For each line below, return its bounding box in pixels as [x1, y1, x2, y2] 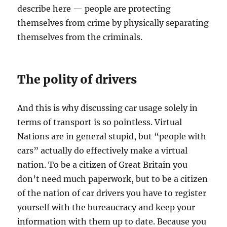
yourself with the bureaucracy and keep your [17, 202, 196, 212]
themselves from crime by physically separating [17, 18, 209, 28]
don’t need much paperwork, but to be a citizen [17, 174, 208, 184]
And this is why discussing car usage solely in [17, 103, 198, 113]
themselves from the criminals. [17, 32, 143, 42]
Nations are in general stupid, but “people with [17, 131, 207, 141]
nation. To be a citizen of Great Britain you [17, 160, 188, 170]
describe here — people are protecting [17, 4, 171, 14]
